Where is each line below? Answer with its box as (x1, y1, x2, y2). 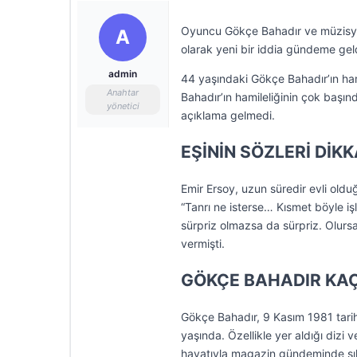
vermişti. (181, 237, 225, 250)
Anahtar (107, 87, 139, 98)
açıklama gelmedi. (181, 108, 275, 122)
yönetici (106, 100, 139, 112)
